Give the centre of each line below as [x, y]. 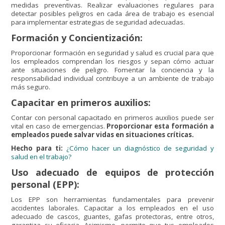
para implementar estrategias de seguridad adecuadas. [98, 22]
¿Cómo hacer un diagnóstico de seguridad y [140, 148]
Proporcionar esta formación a [160, 126]
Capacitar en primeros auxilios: [81, 103]
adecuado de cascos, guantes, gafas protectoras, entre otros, [113, 217]
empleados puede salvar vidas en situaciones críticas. [103, 135]
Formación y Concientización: [77, 38]
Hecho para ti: [39, 148]
